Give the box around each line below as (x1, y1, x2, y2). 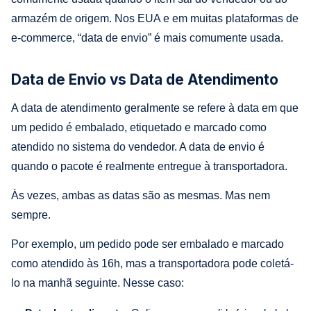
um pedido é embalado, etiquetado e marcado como (11, 121, 267, 133)
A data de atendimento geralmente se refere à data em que (11, 101, 299, 114)
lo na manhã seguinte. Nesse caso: (11, 276, 184, 289)
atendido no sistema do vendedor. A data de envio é (11, 140, 264, 153)
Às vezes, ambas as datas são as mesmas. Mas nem (11, 189, 270, 201)
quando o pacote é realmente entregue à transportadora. (11, 160, 287, 172)
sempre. (11, 208, 51, 221)
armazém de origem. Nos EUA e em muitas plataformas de (11, 12, 299, 24)
